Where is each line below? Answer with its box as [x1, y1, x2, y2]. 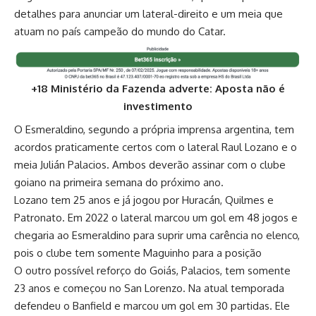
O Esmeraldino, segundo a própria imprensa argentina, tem [14, 122, 294, 136]
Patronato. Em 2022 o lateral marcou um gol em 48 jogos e [14, 210, 298, 224]
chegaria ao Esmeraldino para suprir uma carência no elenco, [14, 228, 300, 242]
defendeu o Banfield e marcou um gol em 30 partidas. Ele [14, 298, 290, 312]
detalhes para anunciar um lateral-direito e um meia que [14, 7, 283, 21]
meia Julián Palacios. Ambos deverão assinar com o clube [14, 157, 286, 171]
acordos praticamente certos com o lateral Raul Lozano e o [14, 140, 297, 154]
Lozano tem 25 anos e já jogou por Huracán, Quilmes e [14, 193, 274, 207]
